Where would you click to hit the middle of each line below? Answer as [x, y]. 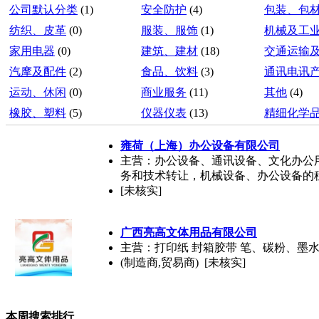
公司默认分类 [43, 9]
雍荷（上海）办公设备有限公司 [200, 145]
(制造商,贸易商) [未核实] [183, 262]
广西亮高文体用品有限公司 [189, 232]
